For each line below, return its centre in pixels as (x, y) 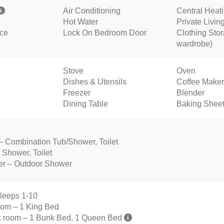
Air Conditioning (91, 10)
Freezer (76, 92)
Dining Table (85, 103)
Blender (190, 92)
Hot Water (80, 21)
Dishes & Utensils (94, 81)
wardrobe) (194, 43)
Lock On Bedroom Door (104, 32)
